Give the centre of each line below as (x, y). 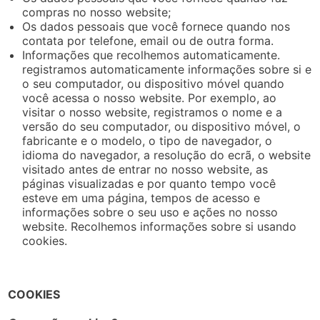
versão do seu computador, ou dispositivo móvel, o (162, 126)
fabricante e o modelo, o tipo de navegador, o (147, 140)
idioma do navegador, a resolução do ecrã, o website (167, 155)
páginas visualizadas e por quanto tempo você (149, 183)
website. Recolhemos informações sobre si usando (160, 226)
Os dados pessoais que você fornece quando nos (156, 26)
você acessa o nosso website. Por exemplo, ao (150, 97)
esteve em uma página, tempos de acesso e (141, 197)
